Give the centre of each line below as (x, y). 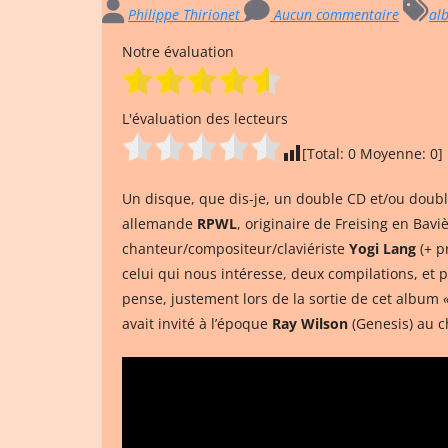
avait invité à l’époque (197, 323)
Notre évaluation (178, 51)
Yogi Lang (382, 248)
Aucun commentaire (334, 14)
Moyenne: (393, 153)
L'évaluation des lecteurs (205, 118)
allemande (159, 223)
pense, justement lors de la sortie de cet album (282, 298)
